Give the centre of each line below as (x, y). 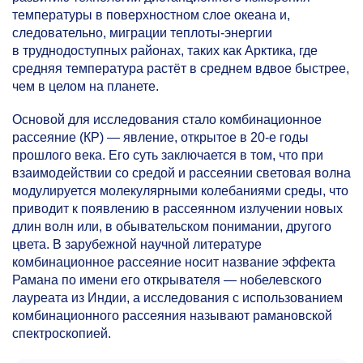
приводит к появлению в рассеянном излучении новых (177, 209)
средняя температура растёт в (105, 69)
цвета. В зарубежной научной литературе (137, 245)
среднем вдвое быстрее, (275, 69)
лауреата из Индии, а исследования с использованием (177, 298)
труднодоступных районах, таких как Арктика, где (170, 51)
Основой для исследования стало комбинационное (167, 120)
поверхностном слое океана (191, 15)
